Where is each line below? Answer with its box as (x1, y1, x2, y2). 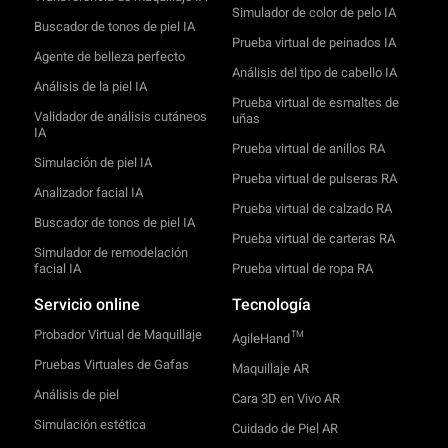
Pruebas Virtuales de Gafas (33, 356, 189, 372)
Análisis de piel (33, 386, 119, 402)
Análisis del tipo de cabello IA (231, 64, 397, 80)
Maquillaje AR (231, 360, 309, 376)
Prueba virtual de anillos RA (231, 140, 385, 156)
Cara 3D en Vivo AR (231, 390, 340, 406)
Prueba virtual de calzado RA (231, 200, 392, 216)
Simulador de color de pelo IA (231, 4, 396, 20)
